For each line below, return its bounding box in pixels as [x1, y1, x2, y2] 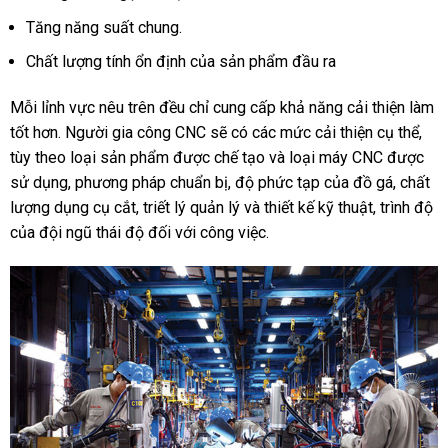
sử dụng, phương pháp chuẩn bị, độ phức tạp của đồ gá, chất [9, 173, 430, 193]
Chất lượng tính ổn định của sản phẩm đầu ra [25, 52, 336, 72]
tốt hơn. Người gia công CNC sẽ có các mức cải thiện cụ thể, [9, 123, 422, 143]
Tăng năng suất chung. [25, 17, 182, 37]
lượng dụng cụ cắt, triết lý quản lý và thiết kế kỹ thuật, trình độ [9, 198, 433, 218]
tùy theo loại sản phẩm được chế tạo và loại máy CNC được [9, 148, 424, 168]
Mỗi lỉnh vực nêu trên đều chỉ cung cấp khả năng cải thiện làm [9, 98, 434, 118]
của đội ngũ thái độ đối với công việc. [9, 223, 269, 243]
